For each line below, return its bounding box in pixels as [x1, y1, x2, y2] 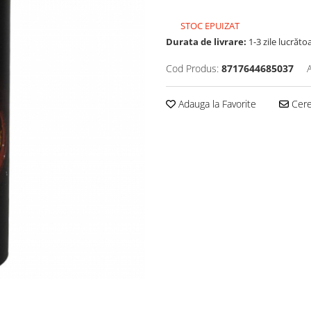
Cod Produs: [166, 62, 219, 75]
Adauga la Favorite [176, 97, 256, 110]
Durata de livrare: [166, 35, 246, 48]
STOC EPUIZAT [178, 19, 239, 32]
